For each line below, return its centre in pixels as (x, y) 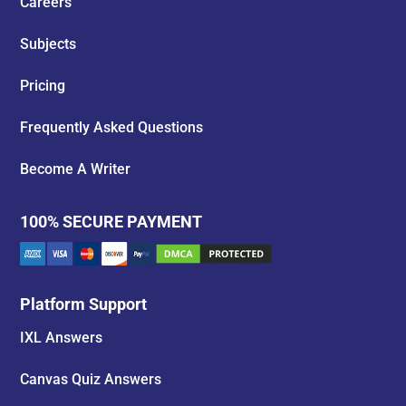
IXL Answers (62, 338)
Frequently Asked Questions (112, 127)
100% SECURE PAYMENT (111, 222)
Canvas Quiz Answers (91, 380)
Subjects (48, 44)
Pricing (43, 86)
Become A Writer (76, 169)
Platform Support (84, 304)
